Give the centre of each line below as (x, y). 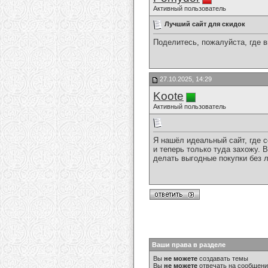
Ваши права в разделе (189, 245)
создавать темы (223, 258)
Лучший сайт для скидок (205, 24)
